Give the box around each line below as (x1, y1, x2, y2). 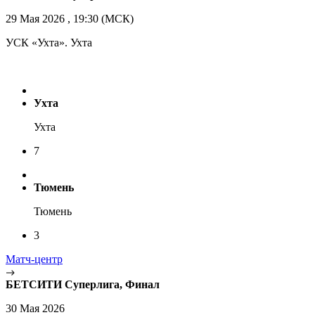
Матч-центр (6, 253, 63, 266)
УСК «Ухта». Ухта (6, 37, 92, 49)
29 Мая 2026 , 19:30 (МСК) (6, 13, 134, 25)
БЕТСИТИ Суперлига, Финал (6, 278, 160, 291)
